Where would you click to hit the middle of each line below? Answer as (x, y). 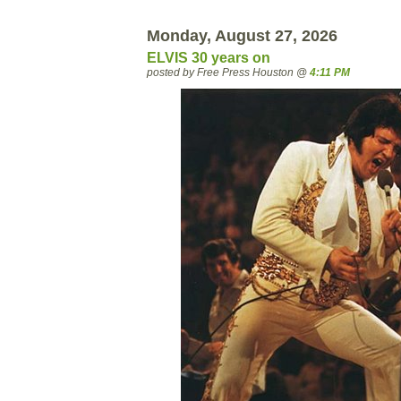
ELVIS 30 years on (209, 57)
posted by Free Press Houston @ (228, 72)
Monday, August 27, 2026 (242, 35)
